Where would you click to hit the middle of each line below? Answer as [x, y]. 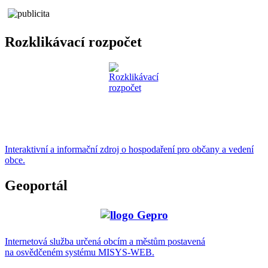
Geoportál [36, 186]
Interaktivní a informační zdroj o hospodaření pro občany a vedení [129, 150]
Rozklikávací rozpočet [73, 42]
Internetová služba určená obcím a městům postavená [105, 241]
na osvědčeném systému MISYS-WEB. [80, 252]
